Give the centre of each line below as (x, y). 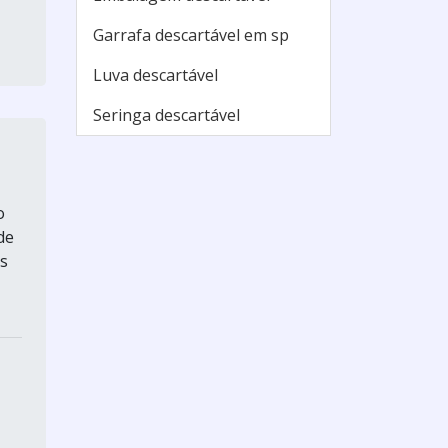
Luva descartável (155, 75)
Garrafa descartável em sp (191, 35)
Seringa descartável (166, 115)
